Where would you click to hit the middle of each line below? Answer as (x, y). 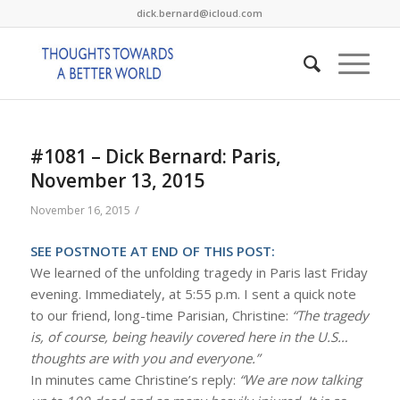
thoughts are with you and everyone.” (145, 358)
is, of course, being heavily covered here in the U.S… (189, 336)
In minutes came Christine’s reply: (134, 379)
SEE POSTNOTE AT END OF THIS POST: (152, 250)
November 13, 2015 (117, 180)
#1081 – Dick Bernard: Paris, (155, 156)
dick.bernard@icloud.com (200, 13)
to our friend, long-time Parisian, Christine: (161, 315)
